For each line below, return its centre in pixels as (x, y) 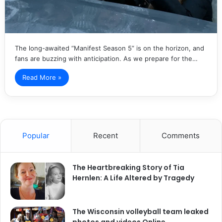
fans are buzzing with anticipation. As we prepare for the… (106, 58)
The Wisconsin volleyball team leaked (140, 211)
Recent (105, 135)
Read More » (42, 77)
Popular (36, 135)
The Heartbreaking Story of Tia (128, 167)
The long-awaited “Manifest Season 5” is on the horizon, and (109, 48)
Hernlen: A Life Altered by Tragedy (133, 178)
